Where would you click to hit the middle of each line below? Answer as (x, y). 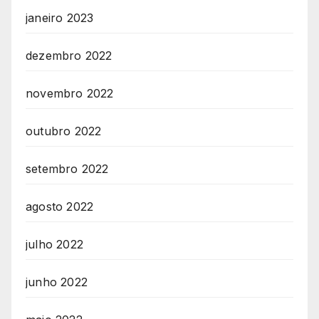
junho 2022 (57, 282)
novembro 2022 (70, 93)
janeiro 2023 (60, 17)
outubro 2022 (64, 131)
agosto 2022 (60, 206)
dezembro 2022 (69, 55)
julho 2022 (54, 244)
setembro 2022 (67, 168)
